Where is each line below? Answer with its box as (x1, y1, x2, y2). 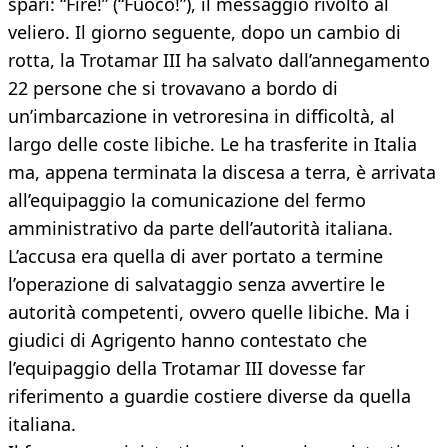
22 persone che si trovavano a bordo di (8, 76, 338, 101)
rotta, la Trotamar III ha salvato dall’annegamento (8, 48, 430, 73)
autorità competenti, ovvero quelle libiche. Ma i (8, 300, 410, 325)
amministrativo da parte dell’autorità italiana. (8, 216, 393, 241)
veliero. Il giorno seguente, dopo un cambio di (8, 20, 401, 45)
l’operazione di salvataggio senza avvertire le (8, 272, 385, 297)
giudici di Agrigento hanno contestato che (8, 328, 367, 353)
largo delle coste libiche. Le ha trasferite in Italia (8, 132, 417, 157)
